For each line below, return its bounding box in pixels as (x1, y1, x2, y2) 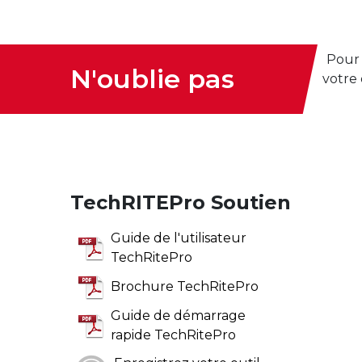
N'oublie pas (70, 62, 234, 95)
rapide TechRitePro (111, 326, 236, 343)
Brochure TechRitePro (111, 278, 259, 294)
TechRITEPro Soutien (70, 190, 291, 214)
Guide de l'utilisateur (111, 229, 246, 246)
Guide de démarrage (111, 307, 246, 323)
